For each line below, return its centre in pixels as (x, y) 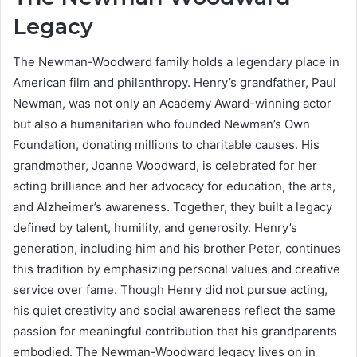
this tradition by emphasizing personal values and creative (177, 269)
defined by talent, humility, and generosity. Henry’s (155, 228)
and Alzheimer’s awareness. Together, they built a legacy (173, 207)
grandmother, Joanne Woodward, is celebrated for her (165, 166)
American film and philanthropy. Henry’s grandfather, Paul (175, 83)
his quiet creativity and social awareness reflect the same (174, 311)
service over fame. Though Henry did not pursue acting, (170, 290)
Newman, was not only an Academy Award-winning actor (172, 104)
